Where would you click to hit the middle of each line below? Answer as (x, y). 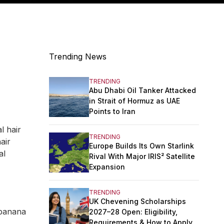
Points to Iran (112, 111)
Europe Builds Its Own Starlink (141, 145)
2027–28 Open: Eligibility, (133, 211)
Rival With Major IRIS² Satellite (142, 156)
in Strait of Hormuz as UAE (134, 100)
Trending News (78, 57)
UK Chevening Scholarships (137, 201)
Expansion (107, 166)
